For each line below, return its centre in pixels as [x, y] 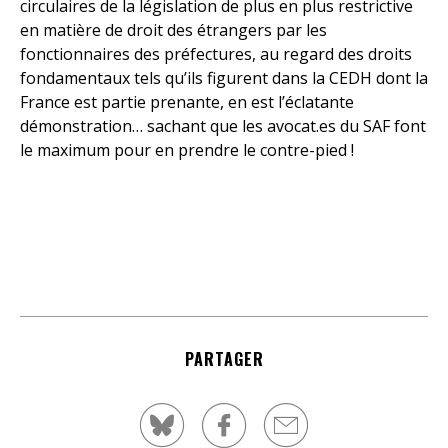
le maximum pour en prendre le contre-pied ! [187, 150]
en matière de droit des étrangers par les [173, 30]
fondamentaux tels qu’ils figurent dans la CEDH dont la [224, 78]
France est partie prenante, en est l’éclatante [187, 102]
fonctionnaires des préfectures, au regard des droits [216, 54]
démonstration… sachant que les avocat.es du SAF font [223, 126]
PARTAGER [224, 359]
